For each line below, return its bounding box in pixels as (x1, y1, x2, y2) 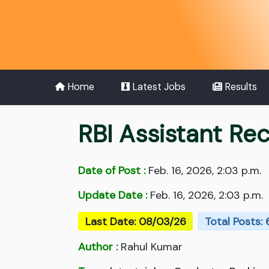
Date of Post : (78, 163, 145, 178)
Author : (78, 239, 118, 254)
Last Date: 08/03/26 (85, 214, 186, 229)
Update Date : (78, 188, 147, 203)
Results (222, 80, 257, 94)
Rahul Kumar (118, 239, 183, 254)
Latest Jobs (129, 80, 186, 94)
